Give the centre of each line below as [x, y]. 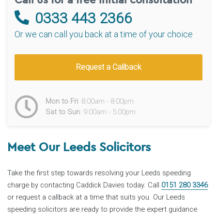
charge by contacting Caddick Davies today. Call [84, 185]
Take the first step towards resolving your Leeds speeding [99, 173]
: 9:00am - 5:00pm [108, 112]
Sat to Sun [63, 112]
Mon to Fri [62, 101]
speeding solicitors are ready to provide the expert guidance [102, 209]
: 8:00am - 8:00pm [106, 101]
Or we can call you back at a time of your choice [104, 34]
